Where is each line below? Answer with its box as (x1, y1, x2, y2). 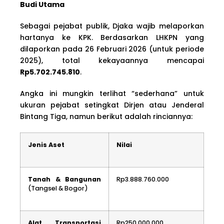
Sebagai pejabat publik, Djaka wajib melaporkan (20, 20, 204, 31)
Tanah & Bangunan (28, 174, 101, 183)
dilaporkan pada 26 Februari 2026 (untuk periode (20, 43, 204, 54)
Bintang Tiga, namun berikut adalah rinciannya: (20, 111, 192, 121)
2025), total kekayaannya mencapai (20, 55, 204, 65)
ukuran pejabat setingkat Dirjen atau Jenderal (20, 99, 204, 110)
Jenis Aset (28, 140, 64, 149)
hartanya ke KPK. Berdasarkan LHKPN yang (20, 32, 204, 42)
